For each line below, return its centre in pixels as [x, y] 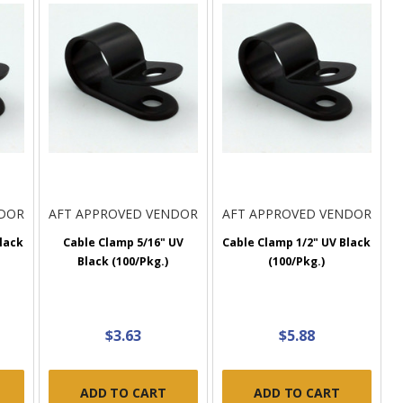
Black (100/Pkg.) [123, 262]
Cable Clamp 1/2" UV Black [297, 243]
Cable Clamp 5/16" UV [123, 243]
